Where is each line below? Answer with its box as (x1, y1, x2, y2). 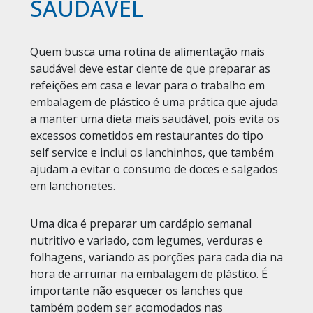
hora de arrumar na (29, 266, 136, 282)
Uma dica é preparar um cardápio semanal (29, 216, 252, 232)
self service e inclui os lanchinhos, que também (29, 144, 274, 160)
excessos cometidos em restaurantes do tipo (29, 127, 263, 143)
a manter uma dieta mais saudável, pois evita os (29, 110, 279, 126)
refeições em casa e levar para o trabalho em (29, 77, 265, 93)
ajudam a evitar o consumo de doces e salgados (29, 161, 278, 177)
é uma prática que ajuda (150, 94, 278, 110)
